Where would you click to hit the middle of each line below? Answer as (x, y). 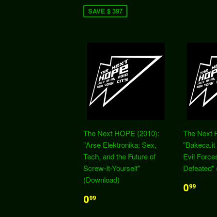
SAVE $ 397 (105, 11)
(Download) (101, 179)
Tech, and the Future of (119, 156)
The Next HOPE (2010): (121, 133)
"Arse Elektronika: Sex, (120, 145)
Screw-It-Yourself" (112, 168)
